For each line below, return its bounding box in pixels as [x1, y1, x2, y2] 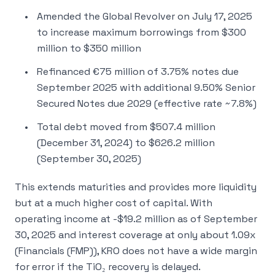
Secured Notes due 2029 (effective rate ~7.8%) [37, 97, 257, 110]
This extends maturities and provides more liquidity [15, 180, 257, 193]
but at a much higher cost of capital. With [15, 196, 212, 209]
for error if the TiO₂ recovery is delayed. [15, 260, 201, 273]
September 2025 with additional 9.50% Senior [37, 81, 255, 94]
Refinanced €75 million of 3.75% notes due [37, 65, 239, 78]
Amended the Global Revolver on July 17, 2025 [37, 10, 252, 23]
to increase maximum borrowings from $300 [37, 26, 246, 39]
